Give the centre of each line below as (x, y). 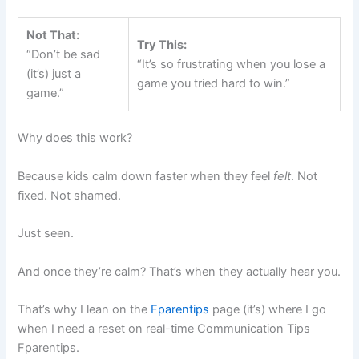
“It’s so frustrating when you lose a (232, 64)
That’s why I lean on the (85, 309)
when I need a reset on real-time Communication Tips (164, 328)
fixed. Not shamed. (70, 195)
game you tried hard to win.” (214, 83)
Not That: (53, 35)
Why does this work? (75, 138)
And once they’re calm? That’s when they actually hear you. (179, 271)
